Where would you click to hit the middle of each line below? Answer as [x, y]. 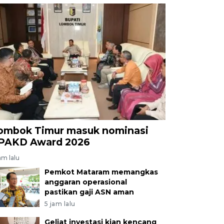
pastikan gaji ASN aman [89, 192]
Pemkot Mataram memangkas [101, 172]
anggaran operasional [85, 182]
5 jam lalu [60, 203]
